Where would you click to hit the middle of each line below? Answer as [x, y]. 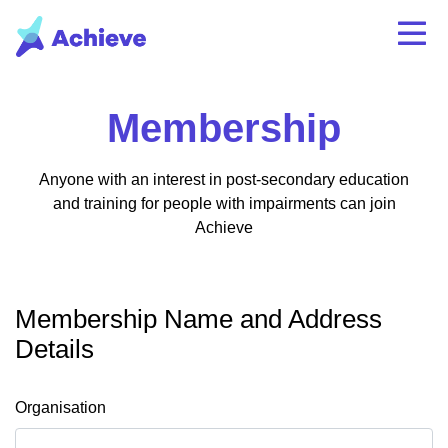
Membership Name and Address [198, 319]
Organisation [60, 407]
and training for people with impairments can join [224, 203]
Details [54, 349]
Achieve [224, 227]
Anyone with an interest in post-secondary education [224, 179]
